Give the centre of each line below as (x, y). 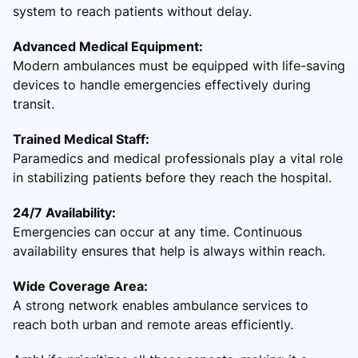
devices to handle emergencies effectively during (162, 84)
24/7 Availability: (64, 212)
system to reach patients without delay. (132, 11)
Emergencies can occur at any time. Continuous (157, 231)
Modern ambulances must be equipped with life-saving (179, 65)
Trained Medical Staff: (81, 139)
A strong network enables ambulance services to (161, 305)
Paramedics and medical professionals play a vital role (178, 158)
